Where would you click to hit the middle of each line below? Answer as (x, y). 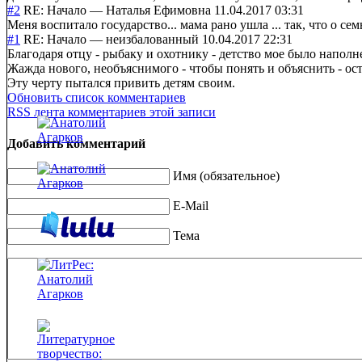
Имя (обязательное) (226, 176)
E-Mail (191, 206)
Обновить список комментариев (97, 97)
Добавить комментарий (76, 144)
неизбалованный (152, 39)
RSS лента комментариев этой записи (112, 112)
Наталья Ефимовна (158, 10)
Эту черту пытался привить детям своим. (121, 82)
